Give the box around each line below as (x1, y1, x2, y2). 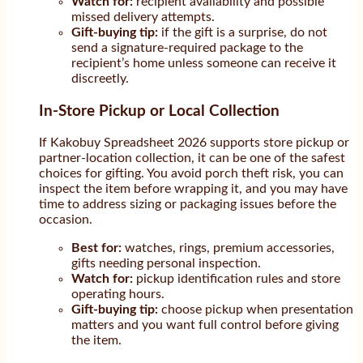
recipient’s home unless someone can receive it (71, 57, 336, 70)
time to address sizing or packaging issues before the (39, 198, 336, 211)
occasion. (39, 213, 92, 227)
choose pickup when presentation (158, 303, 353, 317)
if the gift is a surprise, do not (158, 26, 327, 39)
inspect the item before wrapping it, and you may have (39, 182, 348, 196)
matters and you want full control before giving (71, 318, 339, 332)
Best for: (71, 241, 122, 255)
